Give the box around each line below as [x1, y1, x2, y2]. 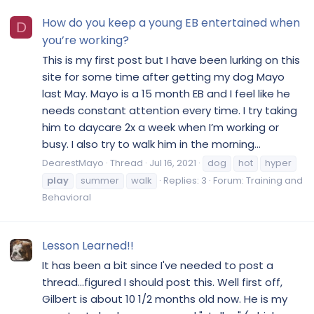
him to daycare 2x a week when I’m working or [42, 119, 279, 135]
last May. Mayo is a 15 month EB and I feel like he [42, 86, 290, 101]
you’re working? [42, 32, 129, 49]
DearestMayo [42, 156, 104, 170]
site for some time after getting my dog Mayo [42, 69, 285, 84]
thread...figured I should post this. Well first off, [42, 274, 282, 289]
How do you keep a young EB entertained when [42, 15, 300, 32]
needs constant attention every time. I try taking [42, 102, 297, 118]
